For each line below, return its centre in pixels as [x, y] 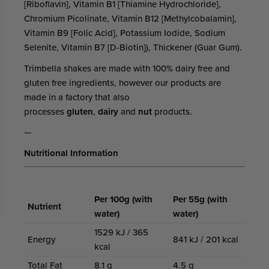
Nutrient [44, 206]
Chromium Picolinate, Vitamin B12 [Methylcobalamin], [130, 19]
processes [44, 111]
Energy [41, 239]
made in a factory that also [77, 97]
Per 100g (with [123, 199]
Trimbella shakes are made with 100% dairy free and [127, 68]
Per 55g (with [200, 199]
